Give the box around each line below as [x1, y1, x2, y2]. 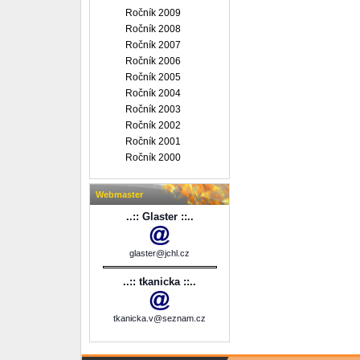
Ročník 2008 [125, 23, 181, 35]
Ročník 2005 [125, 72, 181, 83]
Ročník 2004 [125, 88, 181, 99]
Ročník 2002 [125, 120, 181, 131]
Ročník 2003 [125, 104, 181, 115]
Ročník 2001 [125, 136, 181, 147]
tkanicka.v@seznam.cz [113, 313, 206, 323]
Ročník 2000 [125, 152, 181, 163]
